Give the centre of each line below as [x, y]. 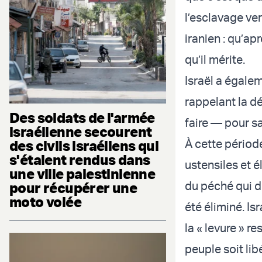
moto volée [46, 201]
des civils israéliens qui [84, 145]
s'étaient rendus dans [80, 159]
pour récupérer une [73, 187]
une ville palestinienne [82, 173]
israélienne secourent [81, 131]
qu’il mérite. [215, 60]
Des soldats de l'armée [82, 117]
